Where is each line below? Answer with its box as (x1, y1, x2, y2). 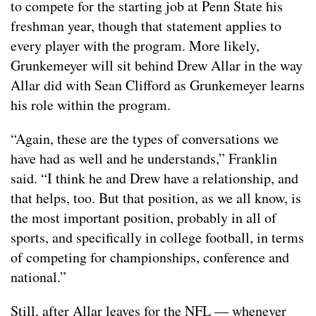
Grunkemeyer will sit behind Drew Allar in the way (11, 56, 303, 75)
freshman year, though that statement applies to (11, 16, 281, 36)
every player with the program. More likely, (11, 36, 260, 56)
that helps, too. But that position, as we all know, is (11, 188, 301, 208)
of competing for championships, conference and (11, 248, 289, 267)
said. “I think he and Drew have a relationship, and (11, 169, 298, 188)
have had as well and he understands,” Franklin (11, 149, 277, 169)
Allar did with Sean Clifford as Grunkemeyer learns (11, 75, 305, 95)
